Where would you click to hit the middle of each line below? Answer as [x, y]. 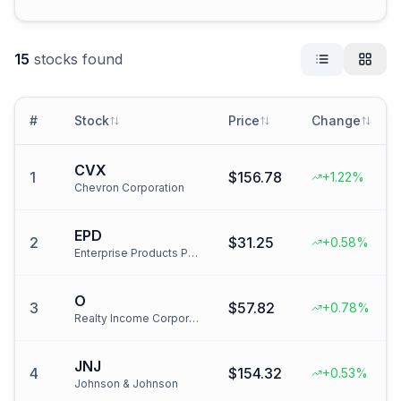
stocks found [78, 59]
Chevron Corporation [129, 188]
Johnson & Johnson [126, 384]
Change [336, 120]
